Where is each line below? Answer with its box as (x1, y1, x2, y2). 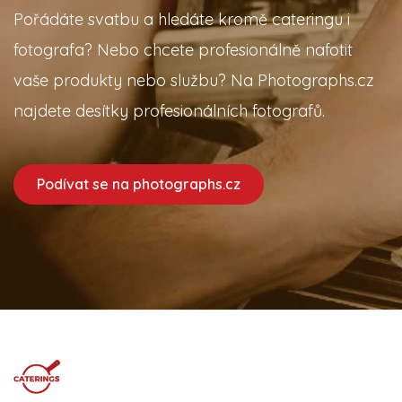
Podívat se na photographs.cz (37, 175, 240, 194)
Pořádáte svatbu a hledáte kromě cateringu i (13, 9, 350, 31)
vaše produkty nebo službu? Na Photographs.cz (13, 70, 374, 92)
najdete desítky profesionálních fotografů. (13, 100, 325, 122)
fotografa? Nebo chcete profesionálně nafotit (13, 39, 353, 61)
